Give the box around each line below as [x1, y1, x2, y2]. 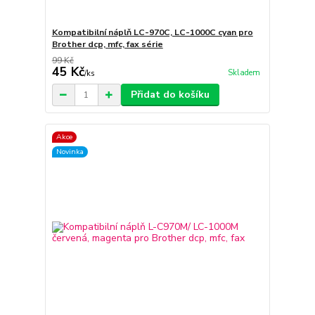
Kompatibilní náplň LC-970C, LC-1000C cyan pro [51, 27, 253, 39]
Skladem [227, 67, 260, 78]
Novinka [56, 146, 84, 157]
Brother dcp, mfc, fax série [51, 39, 163, 51]
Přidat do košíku [130, 88, 210, 102]
